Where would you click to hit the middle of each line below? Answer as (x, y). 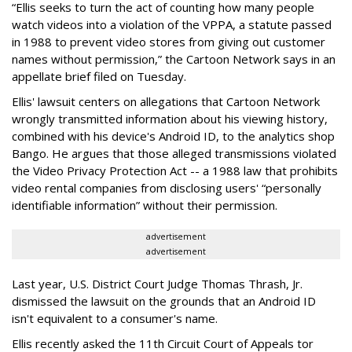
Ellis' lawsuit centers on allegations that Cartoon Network (166, 101)
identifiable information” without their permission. (145, 205)
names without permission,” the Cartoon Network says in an (174, 59)
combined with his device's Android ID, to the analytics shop (173, 136)
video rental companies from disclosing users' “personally (167, 187)
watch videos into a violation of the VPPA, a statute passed (172, 24)
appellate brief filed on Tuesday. (99, 76)
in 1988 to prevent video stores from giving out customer (169, 41)
